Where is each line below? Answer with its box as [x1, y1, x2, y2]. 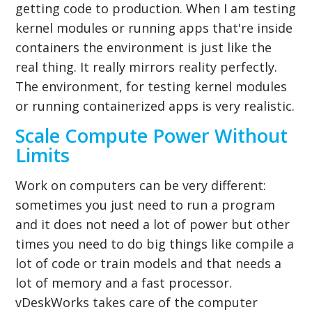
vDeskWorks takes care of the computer [15, 293, 258, 311]
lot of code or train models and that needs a [15, 254, 282, 272]
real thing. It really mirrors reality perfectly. [15, 58, 278, 75]
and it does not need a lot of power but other [15, 215, 290, 233]
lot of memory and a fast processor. [15, 274, 233, 291]
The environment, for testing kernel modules [15, 77, 288, 95]
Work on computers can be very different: [15, 176, 267, 194]
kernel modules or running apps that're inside [15, 19, 293, 36]
